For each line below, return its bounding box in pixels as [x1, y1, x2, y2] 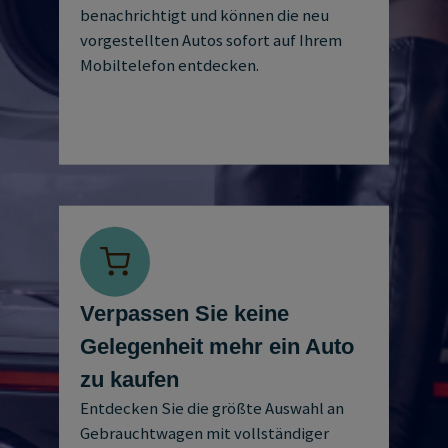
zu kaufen [79, 366, 179, 392]
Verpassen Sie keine [79, 300, 289, 326]
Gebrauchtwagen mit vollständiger [79, 422, 329, 444]
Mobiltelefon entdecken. [79, 54, 259, 76]
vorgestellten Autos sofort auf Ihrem [79, 29, 342, 51]
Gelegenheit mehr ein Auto [79, 333, 354, 359]
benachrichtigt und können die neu [79, 4, 329, 26]
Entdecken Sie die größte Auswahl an [79, 397, 344, 419]
